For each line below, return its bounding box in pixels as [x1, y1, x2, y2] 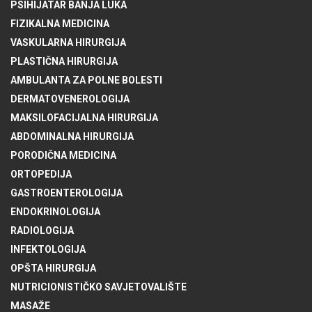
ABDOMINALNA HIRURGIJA [10, 130, 134, 142]
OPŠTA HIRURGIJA [10, 262, 96, 274]
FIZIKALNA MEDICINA [10, 17, 109, 29]
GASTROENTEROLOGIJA [10, 187, 123, 198]
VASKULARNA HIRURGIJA [10, 36, 126, 48]
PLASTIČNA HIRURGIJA [10, 55, 118, 67]
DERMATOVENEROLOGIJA [10, 93, 130, 104]
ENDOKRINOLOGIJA [10, 205, 100, 217]
